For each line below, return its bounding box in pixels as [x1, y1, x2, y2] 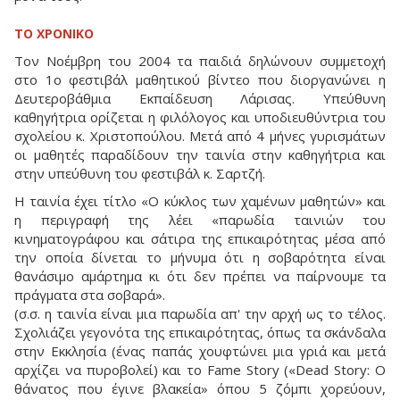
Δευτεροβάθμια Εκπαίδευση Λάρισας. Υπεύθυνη [14, 88, 386, 107]
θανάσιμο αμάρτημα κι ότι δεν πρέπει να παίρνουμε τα [14, 266, 386, 285]
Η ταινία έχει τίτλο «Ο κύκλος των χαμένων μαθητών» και [14, 191, 386, 210]
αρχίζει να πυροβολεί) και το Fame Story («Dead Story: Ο [14, 360, 386, 379]
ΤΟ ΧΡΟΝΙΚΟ [14, 24, 94, 42]
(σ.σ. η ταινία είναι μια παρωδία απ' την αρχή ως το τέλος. [14, 304, 386, 322]
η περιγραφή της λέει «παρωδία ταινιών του [14, 210, 386, 229]
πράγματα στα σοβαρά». [14, 285, 169, 304]
